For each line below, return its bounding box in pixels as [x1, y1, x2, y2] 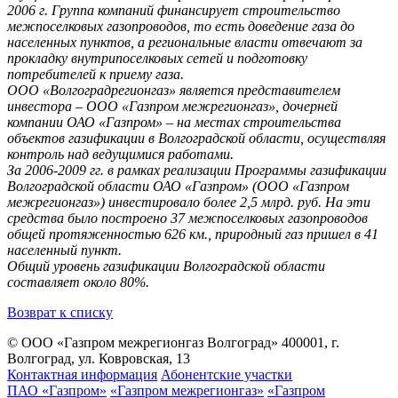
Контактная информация [7, 366, 157, 382]
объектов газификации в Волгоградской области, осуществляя [7, 130, 386, 146]
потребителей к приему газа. [7, 66, 184, 82]
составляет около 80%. [7, 274, 149, 290]
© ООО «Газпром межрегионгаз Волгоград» [7, 334, 278, 350]
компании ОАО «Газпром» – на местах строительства [7, 114, 341, 130]
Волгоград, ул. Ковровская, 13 [7, 350, 190, 366]
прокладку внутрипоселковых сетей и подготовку [7, 50, 307, 66]
